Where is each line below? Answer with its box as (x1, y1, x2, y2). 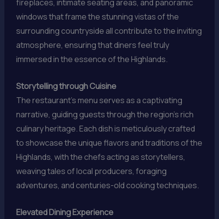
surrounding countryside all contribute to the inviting (16, 25, 202, 37)
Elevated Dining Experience (16, 206, 113, 218)
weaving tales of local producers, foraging (16, 165, 167, 176)
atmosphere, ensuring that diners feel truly (16, 40, 169, 51)
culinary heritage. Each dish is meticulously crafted (16, 123, 195, 134)
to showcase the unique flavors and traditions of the (16, 137, 202, 148)
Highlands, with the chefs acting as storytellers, (16, 151, 185, 162)
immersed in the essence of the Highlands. (16, 54, 168, 65)
